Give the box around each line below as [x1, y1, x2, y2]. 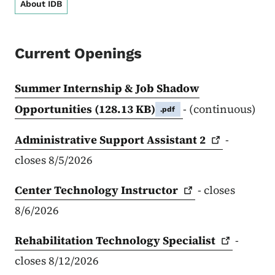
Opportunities [15, 101, 95, 117]
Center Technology [15, 182, 121, 198]
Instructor [121, 182, 178, 198]
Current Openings [15, 45, 142, 63]
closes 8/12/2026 [15, 253, 99, 269]
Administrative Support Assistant [15, 132, 199, 148]
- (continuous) [182, 101, 256, 117]
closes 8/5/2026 [15, 152, 93, 168]
